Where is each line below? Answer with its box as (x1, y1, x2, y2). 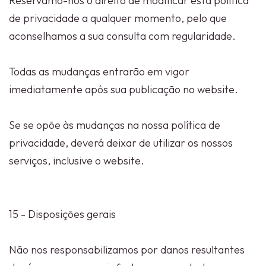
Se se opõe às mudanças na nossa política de (9, 118, 220, 132)
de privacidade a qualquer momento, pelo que (9, 11, 227, 25)
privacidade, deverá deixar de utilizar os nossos (9, 136, 233, 150)
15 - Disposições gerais (9, 207, 116, 221)
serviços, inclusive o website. (9, 154, 144, 167)
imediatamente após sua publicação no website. (9, 83, 238, 96)
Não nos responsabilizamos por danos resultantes (9, 243, 245, 256)
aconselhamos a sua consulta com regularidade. (9, 29, 236, 43)
